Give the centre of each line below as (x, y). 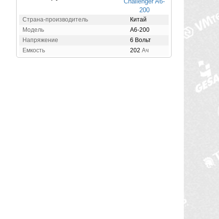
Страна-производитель (55, 19)
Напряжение (40, 40)
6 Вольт (141, 40)
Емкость (34, 50)
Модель (33, 30)
